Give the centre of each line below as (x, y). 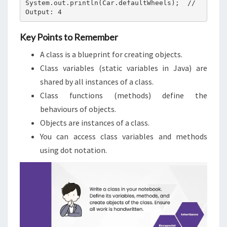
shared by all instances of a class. (97, 82)
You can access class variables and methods (124, 137)
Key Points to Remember (69, 37)
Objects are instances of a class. (95, 123)
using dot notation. (73, 150)
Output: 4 (43, 12)
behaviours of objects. (78, 109)
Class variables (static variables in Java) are (124, 68)
